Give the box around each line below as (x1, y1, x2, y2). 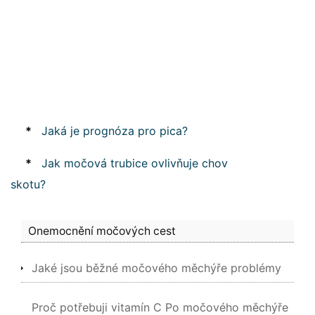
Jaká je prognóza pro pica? (41, 124, 188, 138)
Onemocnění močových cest (28, 224, 176, 238)
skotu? (11, 177, 46, 191)
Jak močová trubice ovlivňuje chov (41, 156, 228, 170)
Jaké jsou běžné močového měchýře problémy (32, 261, 281, 275)
